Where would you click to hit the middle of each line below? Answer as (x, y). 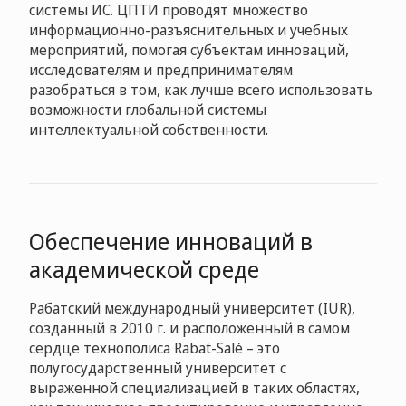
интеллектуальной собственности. (149, 130)
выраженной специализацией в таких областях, (194, 388)
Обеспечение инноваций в (171, 241)
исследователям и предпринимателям (161, 70)
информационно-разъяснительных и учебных (188, 30)
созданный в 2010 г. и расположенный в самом (189, 328)
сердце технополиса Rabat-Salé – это (155, 348)
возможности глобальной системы (148, 110)
